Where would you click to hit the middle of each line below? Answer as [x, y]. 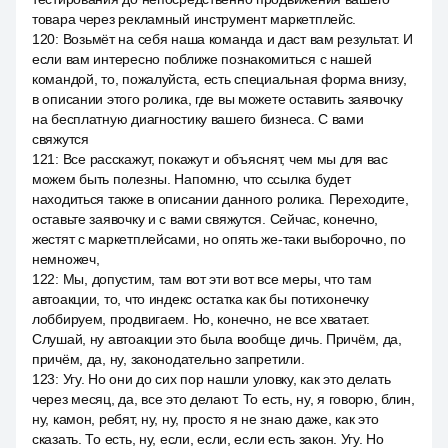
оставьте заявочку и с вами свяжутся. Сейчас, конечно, [205, 219]
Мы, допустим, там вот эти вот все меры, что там [217, 279]
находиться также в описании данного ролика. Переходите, [220, 199]
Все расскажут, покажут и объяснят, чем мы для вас [225, 159]
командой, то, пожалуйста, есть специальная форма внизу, [219, 79]
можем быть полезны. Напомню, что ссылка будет [191, 179]
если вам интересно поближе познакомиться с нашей [202, 59]
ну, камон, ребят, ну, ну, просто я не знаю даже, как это [205, 419]
